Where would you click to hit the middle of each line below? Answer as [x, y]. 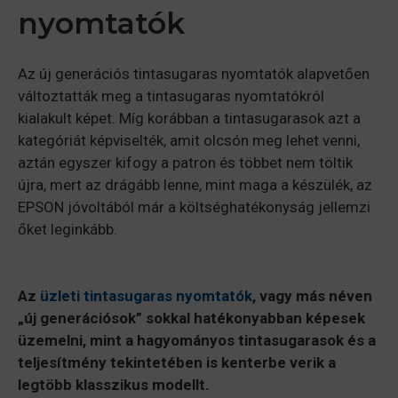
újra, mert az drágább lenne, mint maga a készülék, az [195, 184]
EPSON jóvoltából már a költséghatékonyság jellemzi [194, 207]
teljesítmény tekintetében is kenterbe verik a [177, 363]
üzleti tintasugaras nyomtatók [146, 296]
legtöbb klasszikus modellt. [114, 385]
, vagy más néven [312, 296]
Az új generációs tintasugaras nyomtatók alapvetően [194, 73]
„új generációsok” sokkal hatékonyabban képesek [191, 318]
